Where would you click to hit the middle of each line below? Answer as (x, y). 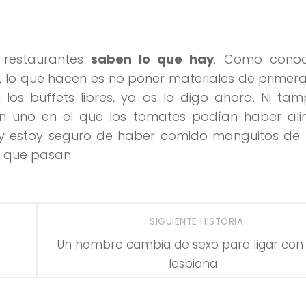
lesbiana (193, 263)
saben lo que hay (153, 59)
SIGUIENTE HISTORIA (198, 222)
